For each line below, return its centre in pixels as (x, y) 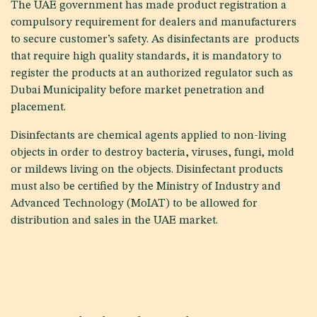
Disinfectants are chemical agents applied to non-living (149, 136)
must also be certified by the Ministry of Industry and (146, 186)
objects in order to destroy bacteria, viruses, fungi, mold (152, 152)
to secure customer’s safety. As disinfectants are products (155, 39)
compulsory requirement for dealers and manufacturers (154, 22)
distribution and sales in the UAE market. (114, 220)
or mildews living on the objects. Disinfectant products (147, 169)
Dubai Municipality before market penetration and (138, 90)
